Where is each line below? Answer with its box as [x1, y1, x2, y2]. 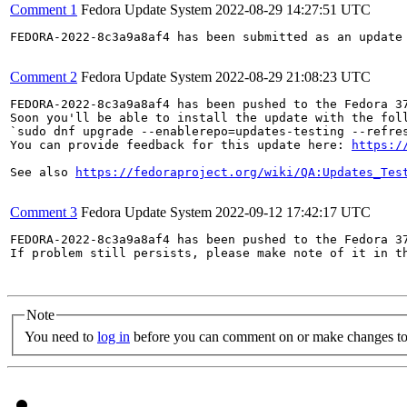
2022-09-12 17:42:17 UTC [215, 204, 371, 220]
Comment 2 [10, 69, 77, 84]
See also [10, 165, 75, 179]
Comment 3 [10, 204, 77, 220]
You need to [25, 328, 97, 344]
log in [97, 328, 130, 344]
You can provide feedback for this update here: [10, 138, 352, 152]
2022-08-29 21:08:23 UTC [215, 69, 371, 84]
